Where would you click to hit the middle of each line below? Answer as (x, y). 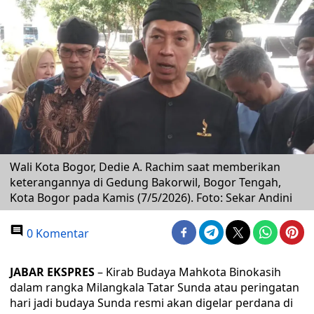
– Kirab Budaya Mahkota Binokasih (189, 272)
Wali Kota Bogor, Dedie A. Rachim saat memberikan (145, 167)
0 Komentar (56, 233)
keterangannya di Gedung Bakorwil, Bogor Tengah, (145, 182)
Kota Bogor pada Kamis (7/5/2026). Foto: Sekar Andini (151, 198)
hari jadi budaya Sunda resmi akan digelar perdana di (151, 303)
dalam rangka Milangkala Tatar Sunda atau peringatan (155, 287)
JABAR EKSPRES (54, 272)
